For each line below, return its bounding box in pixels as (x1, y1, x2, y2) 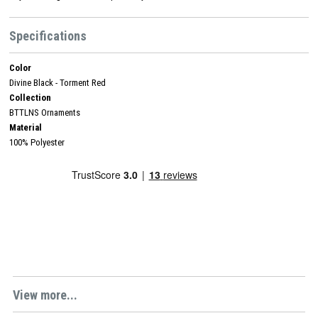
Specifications (9, 28, 87, 43)
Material (9, 121, 42, 133)
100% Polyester (9, 136, 65, 148)
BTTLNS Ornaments (9, 106, 80, 118)
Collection (9, 92, 51, 103)
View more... (13, 287, 77, 302)
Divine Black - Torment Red (9, 77, 106, 88)
